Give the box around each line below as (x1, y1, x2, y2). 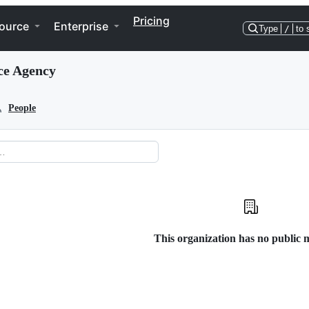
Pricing (133, 14, 170, 28)
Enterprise (54, 19, 108, 33)
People (8, 103, 36, 113)
